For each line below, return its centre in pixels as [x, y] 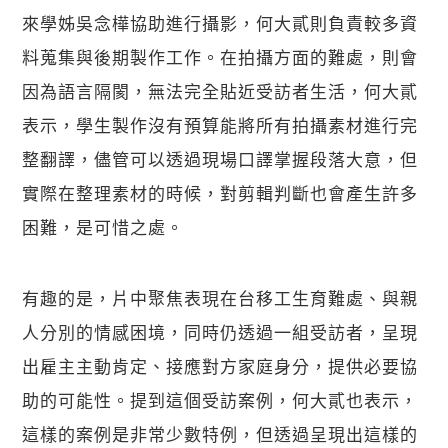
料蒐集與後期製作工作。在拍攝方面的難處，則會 [220, 57]
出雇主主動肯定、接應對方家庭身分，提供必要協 [220, 366]
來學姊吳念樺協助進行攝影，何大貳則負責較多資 [220, 23]
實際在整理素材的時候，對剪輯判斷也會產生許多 [220, 193]
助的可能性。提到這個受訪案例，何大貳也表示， [220, 400]
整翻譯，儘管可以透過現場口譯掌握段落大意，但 [220, 159]
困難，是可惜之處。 [103, 227]
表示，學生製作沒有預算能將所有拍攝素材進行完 [220, 125]
